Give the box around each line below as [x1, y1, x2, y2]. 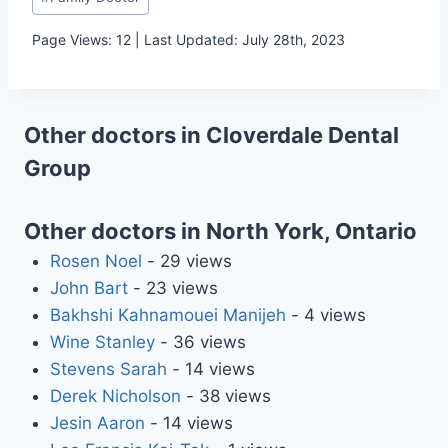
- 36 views [154, 331, 246, 352]
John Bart [49, 277, 128, 298]
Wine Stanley [49, 331, 155, 352]
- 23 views [127, 277, 218, 298]
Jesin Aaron [49, 412, 145, 433]
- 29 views [141, 250, 232, 271]
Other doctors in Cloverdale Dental [24, 121, 399, 148]
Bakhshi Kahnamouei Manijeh [49, 304, 286, 325]
